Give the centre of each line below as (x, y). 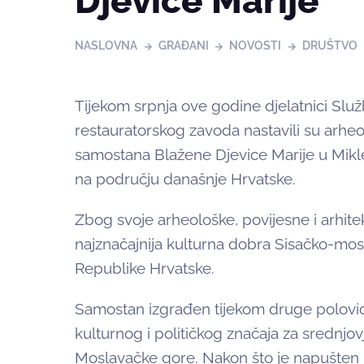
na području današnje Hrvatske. (185, 179)
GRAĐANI (183, 46)
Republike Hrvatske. (145, 269)
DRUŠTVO (329, 46)
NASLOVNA (106, 46)
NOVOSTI (256, 46)
